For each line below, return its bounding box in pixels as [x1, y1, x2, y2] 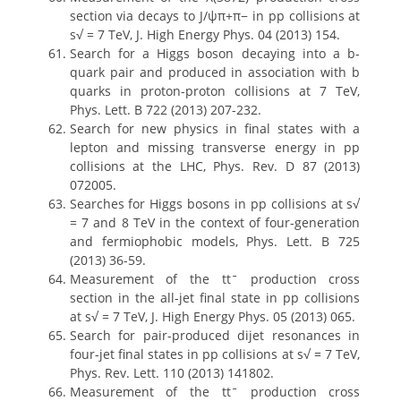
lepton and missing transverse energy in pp [69, 139, 361, 156]
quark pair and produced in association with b [69, 64, 361, 81]
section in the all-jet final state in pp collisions [69, 289, 361, 306]
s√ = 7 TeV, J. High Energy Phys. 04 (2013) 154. [69, 26, 340, 43]
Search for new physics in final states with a [69, 120, 361, 137]
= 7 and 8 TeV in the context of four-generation [69, 214, 361, 231]
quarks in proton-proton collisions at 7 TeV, [69, 82, 361, 99]
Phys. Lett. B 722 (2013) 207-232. [69, 101, 261, 118]
